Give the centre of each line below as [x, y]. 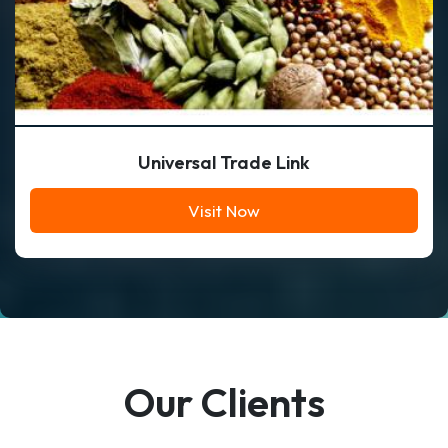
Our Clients [224, 402]
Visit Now [224, 210]
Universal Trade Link [224, 162]
